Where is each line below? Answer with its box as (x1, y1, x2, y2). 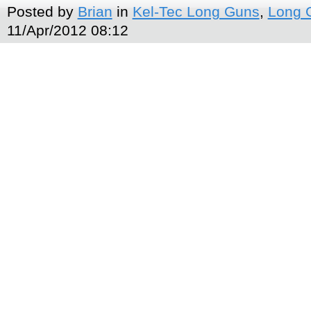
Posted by (6, 3, 78, 19)
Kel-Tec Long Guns (132, 3, 260, 19)
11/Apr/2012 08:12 (6, 22, 128, 38)
